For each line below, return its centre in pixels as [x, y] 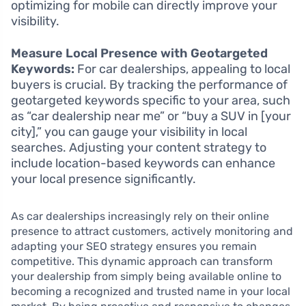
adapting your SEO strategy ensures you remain [134, 246]
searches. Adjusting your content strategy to [139, 147]
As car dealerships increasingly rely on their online [140, 216]
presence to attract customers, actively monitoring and [152, 231]
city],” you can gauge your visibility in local [129, 131]
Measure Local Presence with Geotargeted [139, 53]
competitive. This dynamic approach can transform [142, 261]
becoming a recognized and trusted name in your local [151, 291]
